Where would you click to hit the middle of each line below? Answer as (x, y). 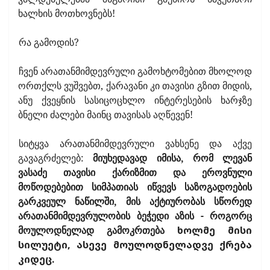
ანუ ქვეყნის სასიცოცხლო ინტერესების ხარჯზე (135, 100)
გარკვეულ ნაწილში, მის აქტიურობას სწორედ (135, 201)
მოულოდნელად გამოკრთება (98, 230)
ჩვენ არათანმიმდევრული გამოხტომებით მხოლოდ (135, 71)
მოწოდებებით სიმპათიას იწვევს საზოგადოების (135, 187)
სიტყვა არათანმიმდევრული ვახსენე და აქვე (135, 143)
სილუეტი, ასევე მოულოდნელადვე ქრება (135, 244)
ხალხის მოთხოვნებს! (67, 13)
